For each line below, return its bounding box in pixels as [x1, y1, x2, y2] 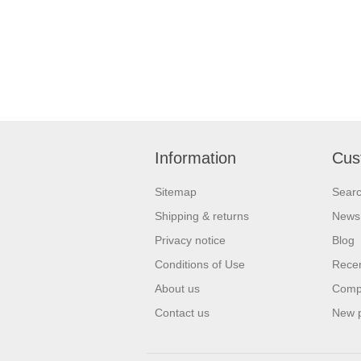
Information [155, 149, 236, 167]
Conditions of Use [155, 258, 245, 271]
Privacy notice [155, 234, 226, 247]
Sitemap [155, 185, 197, 198]
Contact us [155, 306, 210, 319]
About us [155, 282, 200, 295]
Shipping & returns [155, 210, 249, 222]
